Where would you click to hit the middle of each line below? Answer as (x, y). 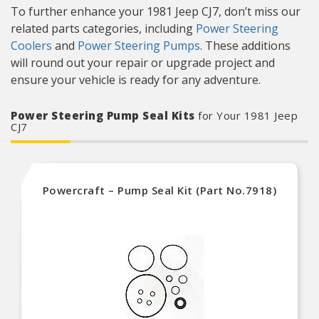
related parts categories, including (103, 28)
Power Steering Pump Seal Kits (104, 115)
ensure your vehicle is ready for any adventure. (136, 80)
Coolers (31, 46)
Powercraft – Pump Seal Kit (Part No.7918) (159, 190)
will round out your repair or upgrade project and (143, 63)
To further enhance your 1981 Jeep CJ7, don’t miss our (156, 11)
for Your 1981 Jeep (248, 115)
